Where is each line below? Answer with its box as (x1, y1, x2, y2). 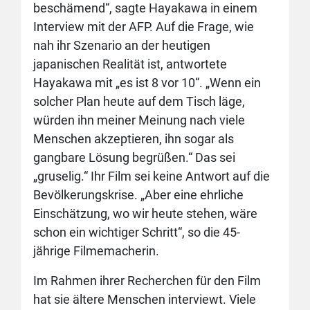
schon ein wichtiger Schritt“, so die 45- (33, 225, 240, 239)
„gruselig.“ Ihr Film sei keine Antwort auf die (33, 169, 270, 183)
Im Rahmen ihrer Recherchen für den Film (33, 273, 261, 288)
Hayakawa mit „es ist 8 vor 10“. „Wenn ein (33, 75, 261, 90)
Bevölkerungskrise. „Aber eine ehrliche (33, 188, 244, 202)
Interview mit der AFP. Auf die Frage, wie (33, 19, 254, 34)
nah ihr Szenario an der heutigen (33, 38, 210, 53)
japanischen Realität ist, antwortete (33, 57, 227, 71)
